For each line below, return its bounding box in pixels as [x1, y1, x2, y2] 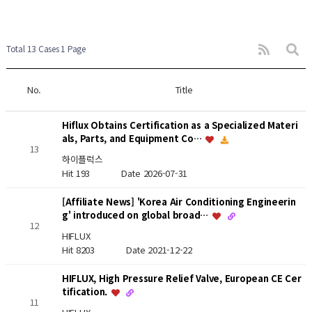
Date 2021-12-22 [125, 243, 192, 257]
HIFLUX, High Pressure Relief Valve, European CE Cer [61, 272, 302, 286]
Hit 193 [61, 166, 122, 180]
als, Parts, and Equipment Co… [61, 132, 205, 146]
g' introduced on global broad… [61, 208, 211, 222]
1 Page [58, 42, 86, 54]
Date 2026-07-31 [121, 166, 188, 180]
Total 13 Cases [6, 42, 59, 54]
